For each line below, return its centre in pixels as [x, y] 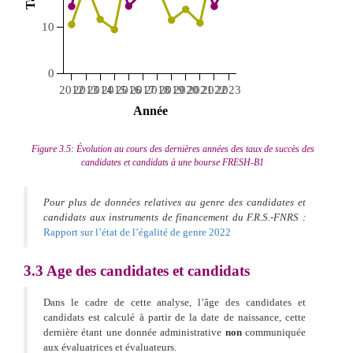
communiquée [274, 333]
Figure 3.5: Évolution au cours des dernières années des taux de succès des [173, 149]
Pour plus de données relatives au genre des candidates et [175, 203]
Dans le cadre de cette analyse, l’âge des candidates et [175, 303]
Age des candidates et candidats [147, 271]
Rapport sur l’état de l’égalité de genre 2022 [137, 232]
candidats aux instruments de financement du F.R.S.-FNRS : [175, 217]
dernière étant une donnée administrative [134, 333]
